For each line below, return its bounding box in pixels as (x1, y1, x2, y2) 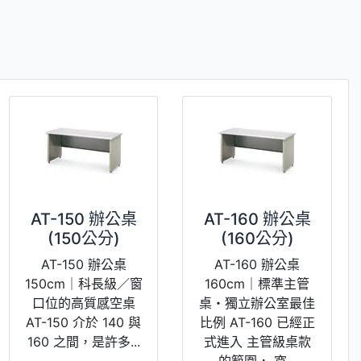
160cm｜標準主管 (205, 275, 310, 292)
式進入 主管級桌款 (203, 333, 311, 350)
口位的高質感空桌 (31, 294, 135, 311)
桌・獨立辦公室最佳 (199, 294, 316, 311)
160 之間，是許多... (27, 333, 140, 350)
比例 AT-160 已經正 (199, 313, 315, 330)
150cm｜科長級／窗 (24, 275, 143, 292)
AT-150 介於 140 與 (26, 313, 142, 330)
